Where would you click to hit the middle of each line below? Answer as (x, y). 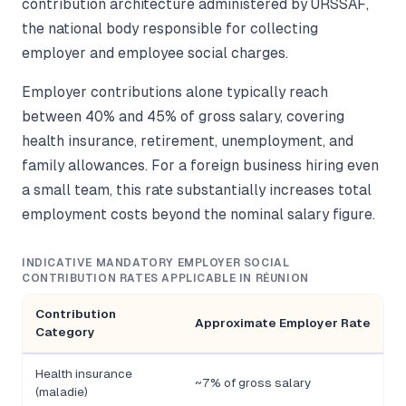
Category (65, 333)
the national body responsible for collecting (170, 29)
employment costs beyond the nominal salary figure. (198, 215)
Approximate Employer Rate (283, 324)
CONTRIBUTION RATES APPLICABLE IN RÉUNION (165, 279)
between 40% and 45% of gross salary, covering (183, 117)
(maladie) (62, 392)
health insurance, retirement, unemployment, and (188, 141)
